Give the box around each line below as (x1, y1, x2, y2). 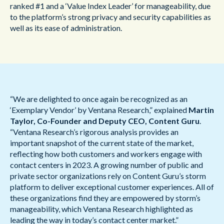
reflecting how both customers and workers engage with (10, 149, 202, 159)
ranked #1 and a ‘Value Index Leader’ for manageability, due (10, 1, 210, 11)
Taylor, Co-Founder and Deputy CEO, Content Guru (10, 116, 199, 126)
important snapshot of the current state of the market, (10, 138, 193, 148)
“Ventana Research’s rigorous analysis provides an (10, 127, 178, 137)
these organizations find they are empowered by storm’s (10, 193, 200, 203)
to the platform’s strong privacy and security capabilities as (10, 12, 211, 22)
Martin (188, 105, 214, 115)
